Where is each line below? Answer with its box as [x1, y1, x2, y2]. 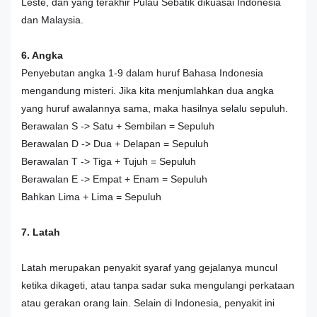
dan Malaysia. [21, 13, 83, 25]
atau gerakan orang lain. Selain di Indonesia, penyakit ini [21, 296, 275, 309]
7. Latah [21, 226, 60, 238]
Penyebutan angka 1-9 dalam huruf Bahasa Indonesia [21, 67, 263, 79]
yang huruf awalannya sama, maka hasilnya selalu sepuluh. [21, 102, 288, 114]
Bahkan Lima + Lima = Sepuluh [21, 190, 161, 202]
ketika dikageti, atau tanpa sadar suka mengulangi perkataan [21, 279, 294, 291]
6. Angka [21, 49, 63, 61]
